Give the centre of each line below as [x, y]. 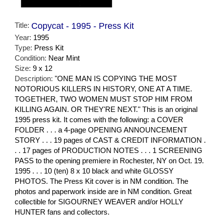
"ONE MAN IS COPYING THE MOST [116, 78]
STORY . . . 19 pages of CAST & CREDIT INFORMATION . [110, 140]
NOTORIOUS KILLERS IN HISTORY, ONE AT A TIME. [103, 88]
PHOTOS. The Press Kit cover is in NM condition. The [101, 181]
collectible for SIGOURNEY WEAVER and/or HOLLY [99, 201]
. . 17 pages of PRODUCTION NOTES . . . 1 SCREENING [109, 150]
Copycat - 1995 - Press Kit [83, 26]
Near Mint [64, 58]
